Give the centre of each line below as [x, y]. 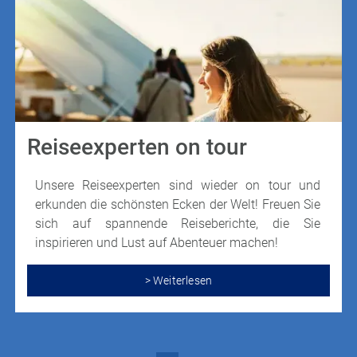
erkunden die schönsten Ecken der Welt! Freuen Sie [178, 205]
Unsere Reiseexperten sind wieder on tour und [178, 186]
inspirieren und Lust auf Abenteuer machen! [157, 243]
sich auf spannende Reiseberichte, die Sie [178, 224]
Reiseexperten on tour [137, 147]
